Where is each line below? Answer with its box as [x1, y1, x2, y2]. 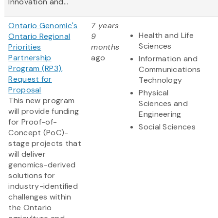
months [91, 42, 120, 53]
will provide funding [8, 106, 79, 117]
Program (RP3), [8, 63, 63, 74]
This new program [8, 95, 75, 106]
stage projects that [8, 138, 82, 149]
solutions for [8, 170, 55, 181]
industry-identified [8, 181, 78, 192]
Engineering [139, 109, 182, 120]
